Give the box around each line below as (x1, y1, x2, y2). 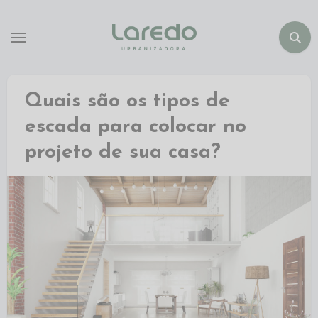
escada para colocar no (24, 117, 246, 137)
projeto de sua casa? (24, 143, 221, 163)
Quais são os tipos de (24, 92, 230, 111)
